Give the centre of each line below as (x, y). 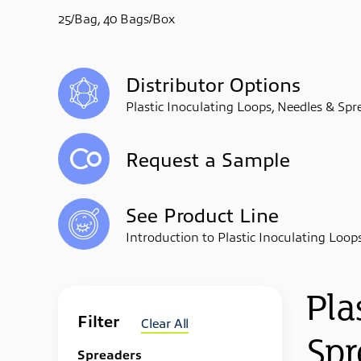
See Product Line (202, 214)
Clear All (165, 322)
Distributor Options (213, 83)
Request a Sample (208, 158)
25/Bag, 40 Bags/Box (116, 18)
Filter (98, 320)
